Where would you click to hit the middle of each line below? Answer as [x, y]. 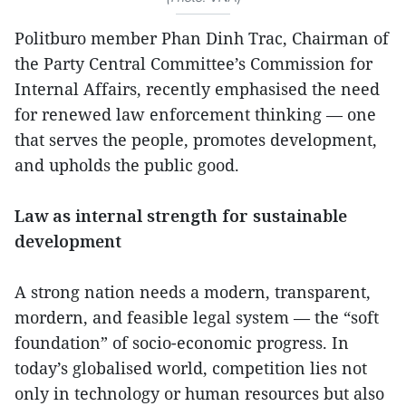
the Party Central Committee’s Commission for [193, 64]
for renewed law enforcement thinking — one [195, 115]
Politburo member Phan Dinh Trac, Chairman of [202, 39]
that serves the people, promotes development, [196, 140]
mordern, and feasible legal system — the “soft [197, 318]
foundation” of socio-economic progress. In [182, 343]
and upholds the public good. [127, 165]
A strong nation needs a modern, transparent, [193, 292]
